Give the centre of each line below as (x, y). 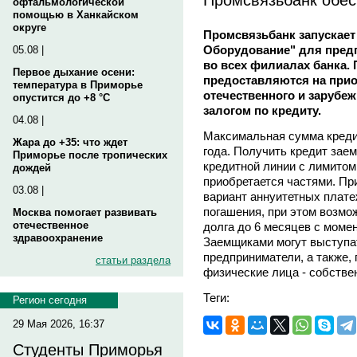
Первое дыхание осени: (74, 72)
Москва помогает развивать (85, 212)
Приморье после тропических (90, 155)
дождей (32, 168)
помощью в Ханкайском (76, 15)
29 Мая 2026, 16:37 (59, 324)
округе (29, 27)
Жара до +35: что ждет (70, 142)
